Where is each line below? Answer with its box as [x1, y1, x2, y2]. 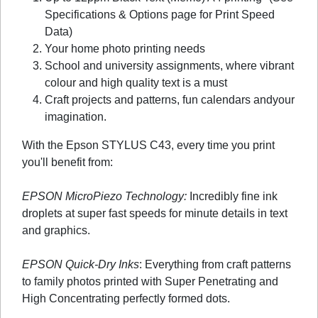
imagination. [45, 110, 106, 123]
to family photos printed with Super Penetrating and [22, 275, 278, 287]
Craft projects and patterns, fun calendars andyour [45, 93, 295, 106]
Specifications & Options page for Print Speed [45, 8, 275, 21]
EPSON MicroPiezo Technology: [22, 190, 187, 202]
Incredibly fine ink [187, 190, 278, 202]
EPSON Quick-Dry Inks [22, 258, 139, 270]
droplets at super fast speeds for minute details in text [22, 207, 287, 219]
